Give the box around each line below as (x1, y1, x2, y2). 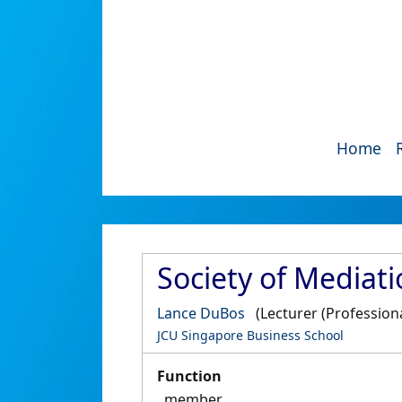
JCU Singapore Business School (157, 327, 344, 344)
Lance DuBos (157, 303, 245, 323)
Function (157, 366, 222, 386)
